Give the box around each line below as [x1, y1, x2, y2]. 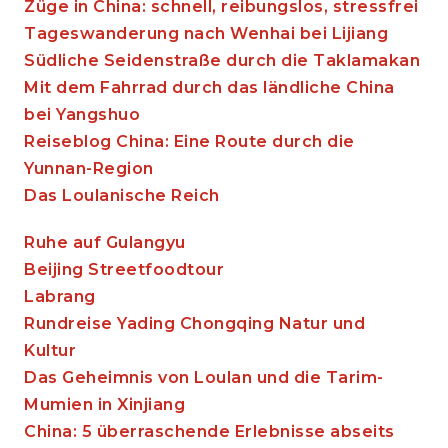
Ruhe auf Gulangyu [24, 233, 186, 253]
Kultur [24, 341, 81, 361]
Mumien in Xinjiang [24, 395, 185, 415]
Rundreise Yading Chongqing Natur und [24, 314, 365, 334]
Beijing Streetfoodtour [24, 260, 224, 280]
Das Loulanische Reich [24, 186, 220, 206]
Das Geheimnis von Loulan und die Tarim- [24, 368, 384, 388]
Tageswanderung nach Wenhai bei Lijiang [24, 24, 388, 44]
